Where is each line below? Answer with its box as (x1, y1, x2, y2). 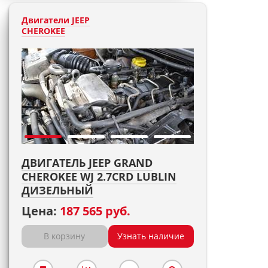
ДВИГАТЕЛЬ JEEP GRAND (22, 156, 153, 170)
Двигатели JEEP (22, 14, 90, 26)
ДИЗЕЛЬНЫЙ (22, 183, 93, 197)
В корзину (44, 230, 86, 242)
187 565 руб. (60, 203, 130, 219)
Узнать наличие (117, 230, 185, 242)
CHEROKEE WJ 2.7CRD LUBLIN (22, 169, 176, 184)
